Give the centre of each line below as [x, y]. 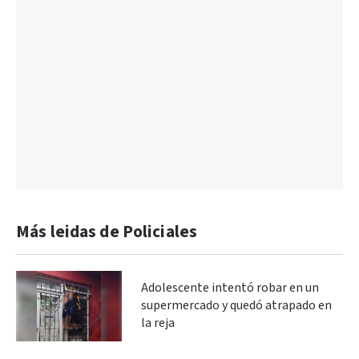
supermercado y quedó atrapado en [236, 305]
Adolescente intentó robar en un [230, 288]
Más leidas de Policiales [107, 232]
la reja [158, 323]
